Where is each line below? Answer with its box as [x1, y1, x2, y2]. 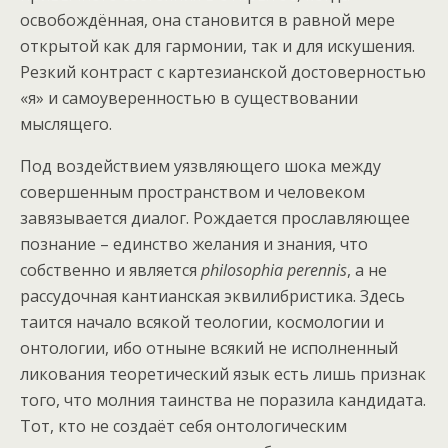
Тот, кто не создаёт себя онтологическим [20, 415, 347, 438]
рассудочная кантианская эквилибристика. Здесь [20, 285, 405, 308]
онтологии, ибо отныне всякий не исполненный [20, 337, 398, 360]
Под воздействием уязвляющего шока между [20, 155, 381, 178]
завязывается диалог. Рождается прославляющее [20, 207, 410, 230]
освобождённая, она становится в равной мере [20, 9, 395, 32]
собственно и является [20, 259, 201, 282]
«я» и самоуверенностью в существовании [20, 87, 358, 110]
